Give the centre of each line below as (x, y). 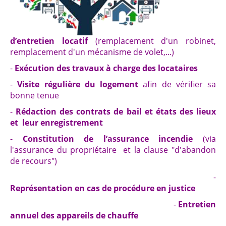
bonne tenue (35, 96)
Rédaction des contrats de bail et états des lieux (116, 112)
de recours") (34, 161)
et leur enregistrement (56, 123)
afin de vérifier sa (177, 84)
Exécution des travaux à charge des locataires (106, 68)
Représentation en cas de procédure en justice (103, 188)
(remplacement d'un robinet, (152, 41)
